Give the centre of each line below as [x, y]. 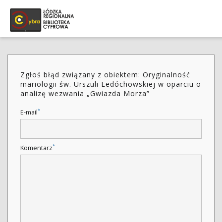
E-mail [29, 112]
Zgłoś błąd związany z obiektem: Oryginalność [105, 75]
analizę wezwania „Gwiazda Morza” [85, 93]
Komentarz [36, 148]
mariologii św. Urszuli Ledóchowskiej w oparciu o [111, 84]
